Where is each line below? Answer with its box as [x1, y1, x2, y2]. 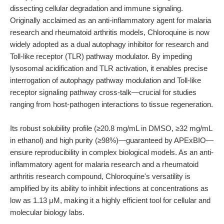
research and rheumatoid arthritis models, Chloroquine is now [10, 28, 209, 36]
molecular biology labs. [10, 208, 84, 216]
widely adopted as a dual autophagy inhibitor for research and [10, 40, 208, 48]
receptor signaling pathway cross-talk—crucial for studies [10, 88, 196, 96]
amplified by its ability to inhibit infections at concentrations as [10, 184, 208, 192]
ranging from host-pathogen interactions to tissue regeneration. [10, 100, 213, 108]
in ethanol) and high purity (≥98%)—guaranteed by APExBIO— [10, 136, 213, 144]
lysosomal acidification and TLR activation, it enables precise [10, 64, 207, 72]
